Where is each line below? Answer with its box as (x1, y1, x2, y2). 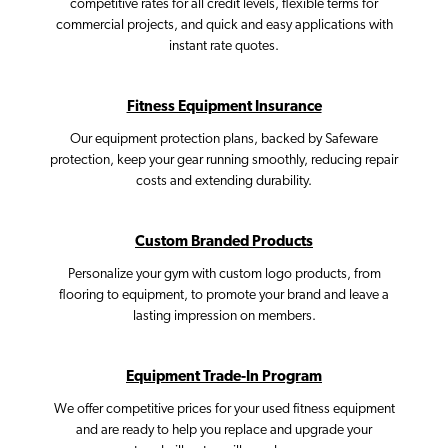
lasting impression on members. (132, 309, 316, 325)
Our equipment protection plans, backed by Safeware (70, 132, 378, 148)
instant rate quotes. (169, 39, 279, 55)
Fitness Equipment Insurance (126, 100, 322, 116)
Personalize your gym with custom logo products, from (67, 267, 381, 283)
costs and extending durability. (136, 174, 312, 190)
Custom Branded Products (135, 235, 313, 251)
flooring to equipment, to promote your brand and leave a (59, 288, 389, 304)
